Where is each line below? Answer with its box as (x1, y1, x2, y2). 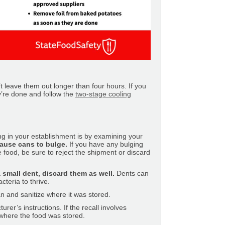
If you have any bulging (67, 140, 143, 148)
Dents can (115, 169, 149, 177)
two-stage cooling (75, 90, 131, 98)
